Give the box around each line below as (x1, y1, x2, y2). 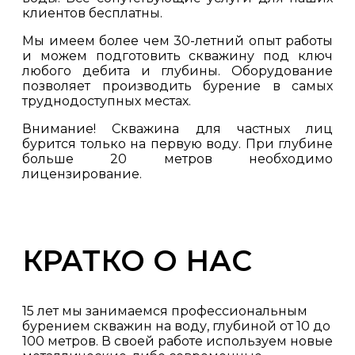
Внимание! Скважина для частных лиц (22, 121, 333, 136)
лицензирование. (22, 166, 142, 181)
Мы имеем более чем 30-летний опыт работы (22, 33, 333, 48)
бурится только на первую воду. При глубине (22, 136, 333, 151)
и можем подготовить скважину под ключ (22, 48, 333, 63)
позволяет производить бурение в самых (22, 78, 333, 94)
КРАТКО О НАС (22, 243, 252, 278)
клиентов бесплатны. (22, 6, 162, 21)
